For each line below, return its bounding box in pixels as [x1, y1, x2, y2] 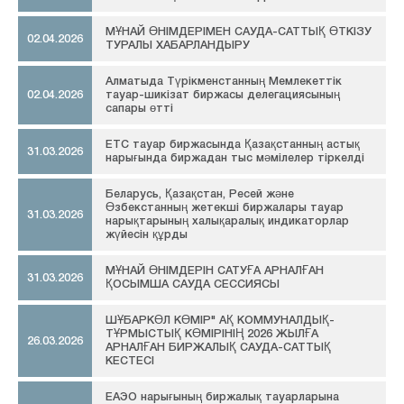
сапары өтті [106, 104, 173, 115]
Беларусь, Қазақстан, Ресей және [106, 189, 294, 200]
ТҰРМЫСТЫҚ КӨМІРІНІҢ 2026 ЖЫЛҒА [106, 329, 318, 340]
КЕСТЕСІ [106, 356, 154, 367]
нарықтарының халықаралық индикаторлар [106, 216, 349, 227]
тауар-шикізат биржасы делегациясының [106, 90, 340, 101]
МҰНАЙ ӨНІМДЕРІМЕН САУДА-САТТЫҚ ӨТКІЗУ [106, 27, 372, 38]
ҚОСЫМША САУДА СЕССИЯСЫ [106, 280, 280, 290]
